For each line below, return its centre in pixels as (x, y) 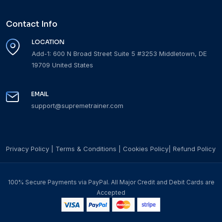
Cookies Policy (146, 148)
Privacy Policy (28, 148)
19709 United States (62, 65)
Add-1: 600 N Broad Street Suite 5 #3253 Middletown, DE (119, 53)
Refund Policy (194, 148)
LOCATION (48, 42)
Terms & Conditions (86, 148)
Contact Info (32, 24)
